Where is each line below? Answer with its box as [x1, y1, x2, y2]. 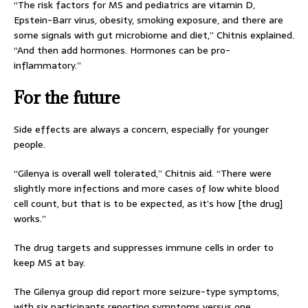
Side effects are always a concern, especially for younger [14, 122, 269, 137]
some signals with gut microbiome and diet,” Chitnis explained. [14, 27, 294, 43]
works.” [14, 211, 46, 226]
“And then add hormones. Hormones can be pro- [14, 43, 230, 58]
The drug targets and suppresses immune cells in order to [14, 240, 274, 255]
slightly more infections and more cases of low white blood [14, 181, 279, 196]
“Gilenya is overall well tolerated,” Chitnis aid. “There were [14, 166, 272, 181]
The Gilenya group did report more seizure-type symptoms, [14, 284, 279, 299]
